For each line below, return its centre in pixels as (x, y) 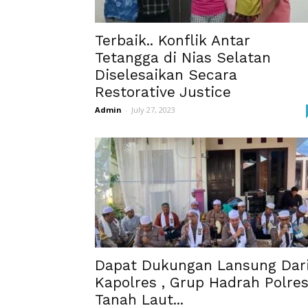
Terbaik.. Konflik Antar (173, 40)
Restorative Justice (163, 92)
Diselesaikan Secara (166, 75)
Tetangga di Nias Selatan (183, 57)
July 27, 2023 (153, 110)
